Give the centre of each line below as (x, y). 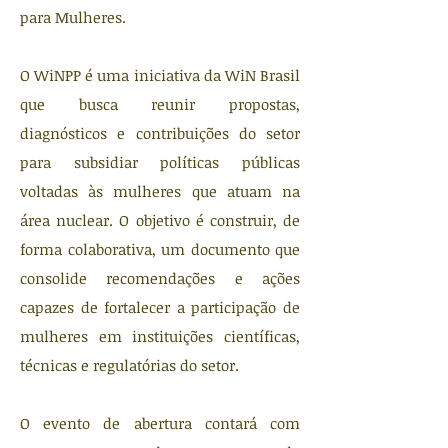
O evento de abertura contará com (160, 423)
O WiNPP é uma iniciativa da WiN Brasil (160, 75)
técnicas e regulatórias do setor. (129, 365)
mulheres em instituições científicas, (160, 336)
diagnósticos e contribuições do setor (160, 133)
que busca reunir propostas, (160, 104)
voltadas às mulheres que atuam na (160, 191)
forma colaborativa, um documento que (160, 249)
